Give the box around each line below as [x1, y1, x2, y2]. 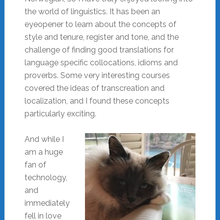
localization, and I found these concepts [24, 96, 169, 106]
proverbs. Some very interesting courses [24, 70, 170, 80]
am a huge [24, 147, 63, 157]
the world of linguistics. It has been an [24, 6, 160, 16]
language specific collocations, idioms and [24, 57, 178, 67]
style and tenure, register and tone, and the [24, 32, 179, 42]
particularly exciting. [24, 109, 96, 118]
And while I [24, 134, 64, 144]
